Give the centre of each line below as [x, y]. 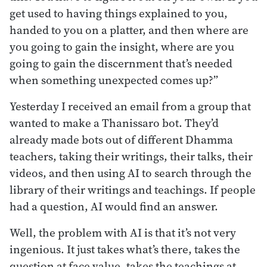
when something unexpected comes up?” [114, 80]
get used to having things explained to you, [119, 13]
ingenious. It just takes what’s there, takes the [125, 249]
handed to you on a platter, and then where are [129, 30]
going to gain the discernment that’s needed [121, 63]
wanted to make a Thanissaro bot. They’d [114, 122]
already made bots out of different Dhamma [121, 139]
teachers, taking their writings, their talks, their [131, 156]
